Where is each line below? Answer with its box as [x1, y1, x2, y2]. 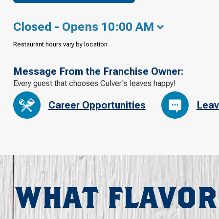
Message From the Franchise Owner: [13, 65, 183, 77]
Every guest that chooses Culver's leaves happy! [13, 78, 176, 88]
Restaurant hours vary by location [13, 40, 108, 48]
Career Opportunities [48, 99, 146, 111]
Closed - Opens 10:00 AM [13, 20, 154, 34]
